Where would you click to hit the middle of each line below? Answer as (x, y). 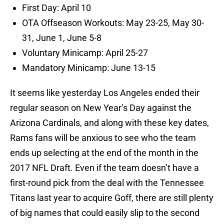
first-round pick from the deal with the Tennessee (107, 183)
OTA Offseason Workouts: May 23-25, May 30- (113, 23)
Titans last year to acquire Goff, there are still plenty (112, 198)
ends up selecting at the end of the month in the (104, 153)
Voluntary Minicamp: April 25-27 (85, 53)
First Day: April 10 (56, 8)
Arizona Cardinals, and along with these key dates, (109, 123)
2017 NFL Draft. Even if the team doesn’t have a (104, 168)
